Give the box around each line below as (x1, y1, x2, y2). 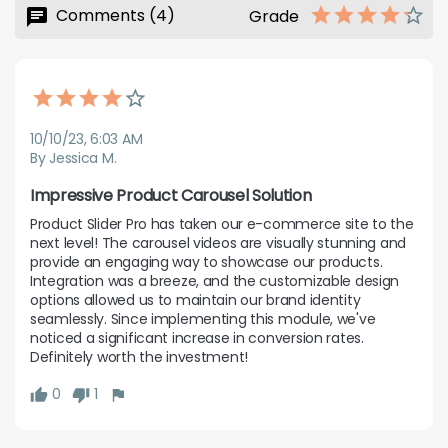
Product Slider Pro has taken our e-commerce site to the (30, 214, 414, 235)
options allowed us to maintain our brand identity (30, 290, 361, 311)
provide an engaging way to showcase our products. (30, 252, 383, 273)
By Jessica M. (30, 148, 117, 169)
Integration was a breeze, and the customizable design (30, 271, 400, 292)
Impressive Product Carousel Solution (30, 184, 312, 208)
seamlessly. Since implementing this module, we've (30, 309, 376, 330)
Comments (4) (52, 4, 175, 28)
